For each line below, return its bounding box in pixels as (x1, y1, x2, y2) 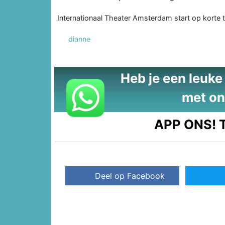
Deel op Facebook (95, 170, 165, 181)
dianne (68, 34, 90, 43)
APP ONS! (154, 116, 216, 132)
